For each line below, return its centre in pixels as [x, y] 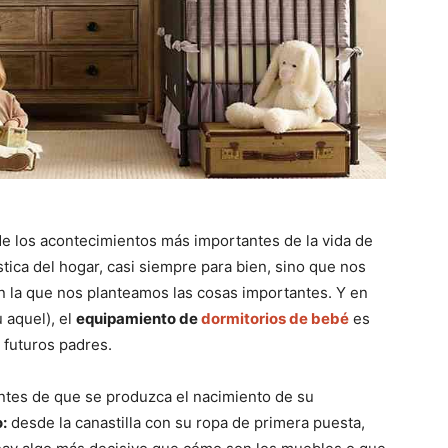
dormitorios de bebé [275, 319]
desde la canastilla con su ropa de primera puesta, [186, 423]
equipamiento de [138, 319]
